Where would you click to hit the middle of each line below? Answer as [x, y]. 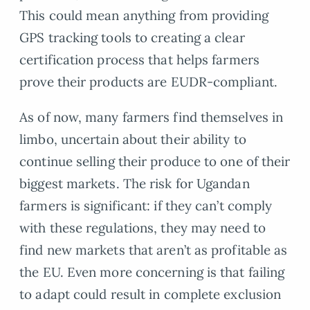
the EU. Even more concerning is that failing [152, 272]
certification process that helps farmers [139, 60]
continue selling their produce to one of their [155, 161]
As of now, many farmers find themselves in [152, 117]
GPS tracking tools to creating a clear [132, 38]
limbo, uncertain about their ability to [133, 139]
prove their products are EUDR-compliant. [148, 82]
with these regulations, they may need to [143, 227]
